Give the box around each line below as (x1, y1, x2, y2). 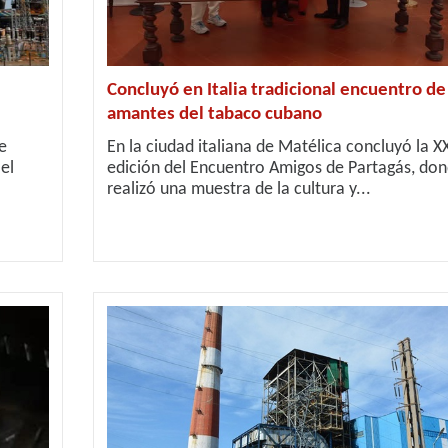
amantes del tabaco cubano (106, 105, 322, 124)
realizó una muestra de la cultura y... (106, 180, 371, 199)
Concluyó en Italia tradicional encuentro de (106, 81, 446, 100)
